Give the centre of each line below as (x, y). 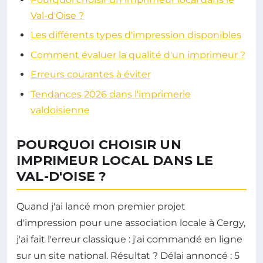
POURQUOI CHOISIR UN (99, 144)
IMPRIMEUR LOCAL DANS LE (115, 160)
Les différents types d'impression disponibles (136, 35)
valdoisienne (60, 110)
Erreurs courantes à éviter (91, 75)
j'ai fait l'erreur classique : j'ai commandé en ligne (129, 239)
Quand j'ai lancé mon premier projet (101, 206)
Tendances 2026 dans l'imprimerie (111, 94)
